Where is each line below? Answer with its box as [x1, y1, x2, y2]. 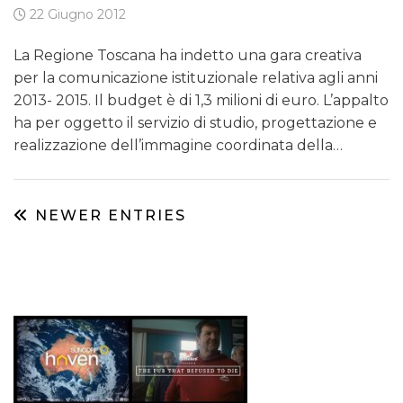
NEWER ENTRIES [30, 206, 186, 224]
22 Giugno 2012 [26, 5, 126, 22]
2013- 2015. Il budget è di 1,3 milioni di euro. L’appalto [13, 91, 389, 109]
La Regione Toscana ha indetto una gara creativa [13, 46, 362, 64]
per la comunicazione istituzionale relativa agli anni [13, 68, 378, 86]
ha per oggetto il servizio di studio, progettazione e [13, 113, 377, 131]
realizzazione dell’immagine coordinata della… [13, 136, 343, 154]
